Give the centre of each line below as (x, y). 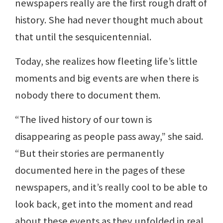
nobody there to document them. (88, 95)
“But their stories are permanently (90, 153)
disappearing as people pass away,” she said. (109, 136)
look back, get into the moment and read (104, 204)
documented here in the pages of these (100, 170)
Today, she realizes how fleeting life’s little (106, 61)
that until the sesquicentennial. (83, 37)
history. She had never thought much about (109, 20)
